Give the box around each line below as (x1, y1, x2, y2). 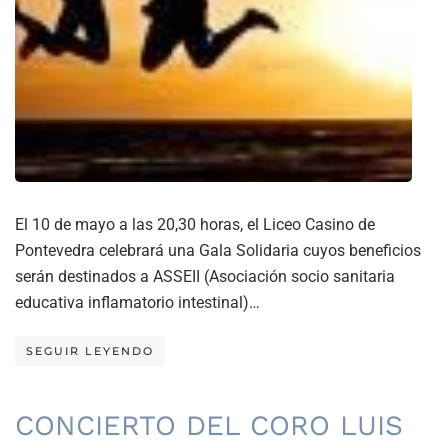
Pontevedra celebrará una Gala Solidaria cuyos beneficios (15, 241, 421, 261)
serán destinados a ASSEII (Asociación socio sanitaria (15, 267, 395, 287)
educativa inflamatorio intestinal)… (15, 293, 260, 313)
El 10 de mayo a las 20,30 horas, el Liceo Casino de (15, 215, 375, 235)
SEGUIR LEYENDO (26, 344, 154, 359)
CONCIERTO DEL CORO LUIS (15, 409, 403, 443)
